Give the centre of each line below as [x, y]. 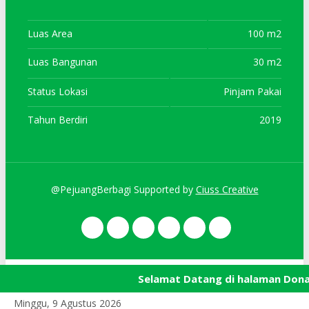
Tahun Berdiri [58, 120]
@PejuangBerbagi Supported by [123, 189]
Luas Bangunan [62, 62]
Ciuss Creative [227, 189]
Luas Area [50, 33]
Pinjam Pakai [252, 91]
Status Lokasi [58, 91]
